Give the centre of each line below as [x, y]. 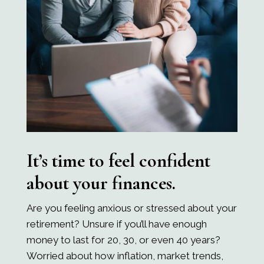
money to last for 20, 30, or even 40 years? [123, 240]
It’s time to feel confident [118, 160]
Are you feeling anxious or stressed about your [131, 208]
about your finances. [101, 183]
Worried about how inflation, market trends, [125, 255]
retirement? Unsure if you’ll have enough [116, 224]
